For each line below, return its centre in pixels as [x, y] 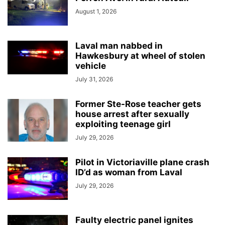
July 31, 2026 [94, 79]
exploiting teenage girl [123, 124]
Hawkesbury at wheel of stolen [140, 55]
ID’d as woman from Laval [129, 172]
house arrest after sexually [132, 114]
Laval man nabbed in [119, 45]
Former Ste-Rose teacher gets [138, 104]
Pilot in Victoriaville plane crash [142, 162]
